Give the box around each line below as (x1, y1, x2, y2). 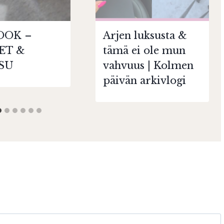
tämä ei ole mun (102, 44, 185, 56)
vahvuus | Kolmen (102, 59, 193, 71)
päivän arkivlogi (102, 74, 186, 86)
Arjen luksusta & (102, 29, 187, 41)
